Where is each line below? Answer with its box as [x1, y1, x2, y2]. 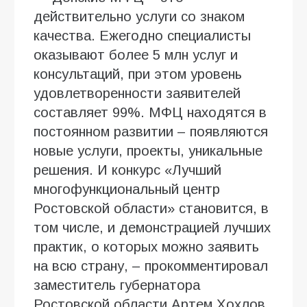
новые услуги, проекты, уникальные [34, 143, 262, 158]
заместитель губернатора [34, 277, 200, 293]
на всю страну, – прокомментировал [34, 258, 268, 273]
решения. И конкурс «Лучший [34, 162, 221, 177]
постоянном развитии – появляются [34, 123, 268, 139]
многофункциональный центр [34, 181, 220, 197]
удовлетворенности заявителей [34, 85, 241, 101]
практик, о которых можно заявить [34, 238, 259, 254]
